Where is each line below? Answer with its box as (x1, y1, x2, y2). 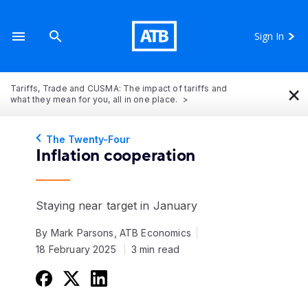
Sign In (254, 30, 284, 43)
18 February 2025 (36, 243, 119, 255)
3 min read (131, 243, 180, 255)
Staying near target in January (36, 199, 198, 212)
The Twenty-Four (46, 133, 131, 145)
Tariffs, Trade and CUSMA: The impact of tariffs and (10, 83, 228, 93)
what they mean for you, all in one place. (10, 94, 180, 104)
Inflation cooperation (36, 145, 196, 166)
